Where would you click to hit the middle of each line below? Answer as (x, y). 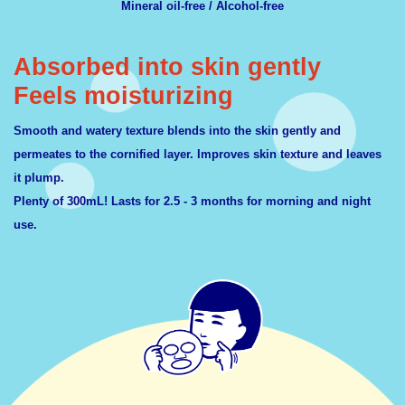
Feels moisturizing (123, 96)
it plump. (39, 178)
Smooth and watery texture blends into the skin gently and (177, 131)
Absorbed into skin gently (167, 67)
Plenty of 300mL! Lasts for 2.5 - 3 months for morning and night (192, 202)
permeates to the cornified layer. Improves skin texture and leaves (198, 155)
